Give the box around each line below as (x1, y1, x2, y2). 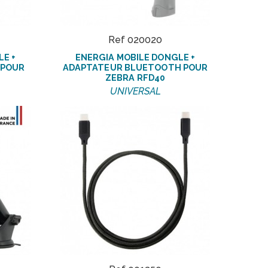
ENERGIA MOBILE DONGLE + (75, 52, 196, 63)
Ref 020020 (108, 34, 162, 46)
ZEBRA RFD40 (105, 72, 166, 83)
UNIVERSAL (109, 86, 161, 98)
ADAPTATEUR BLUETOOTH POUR (62, 62, 208, 73)
